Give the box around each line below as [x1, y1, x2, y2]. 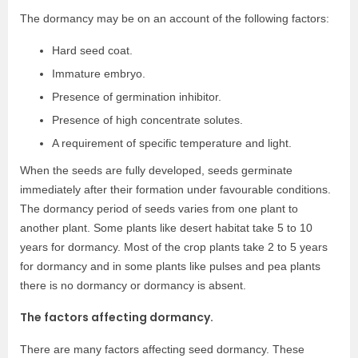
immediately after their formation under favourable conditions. [20, 183, 331, 197]
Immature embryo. [52, 67, 145, 81]
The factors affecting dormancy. [20, 309, 213, 326]
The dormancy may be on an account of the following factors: [20, 12, 329, 26]
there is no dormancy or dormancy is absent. [20, 279, 246, 292]
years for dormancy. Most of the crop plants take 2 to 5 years [20, 241, 328, 254]
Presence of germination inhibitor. [52, 90, 221, 104]
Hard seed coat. [52, 44, 133, 58]
